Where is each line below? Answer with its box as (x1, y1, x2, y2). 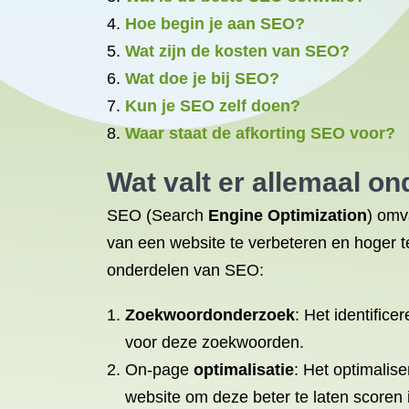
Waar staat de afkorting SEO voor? (125, 124, 395, 142)
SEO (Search (107, 206, 208, 225)
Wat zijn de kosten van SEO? (125, 42, 350, 60)
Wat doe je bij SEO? (125, 69, 279, 88)
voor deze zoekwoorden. (125, 333, 304, 351)
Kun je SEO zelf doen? (125, 97, 300, 115)
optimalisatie (194, 361, 294, 379)
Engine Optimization (208, 206, 367, 225)
